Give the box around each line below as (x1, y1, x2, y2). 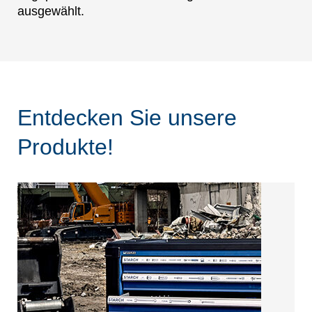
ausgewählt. (17, 4, 84, 18)
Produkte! (17, 134, 114, 159)
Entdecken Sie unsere (17, 105, 237, 130)
